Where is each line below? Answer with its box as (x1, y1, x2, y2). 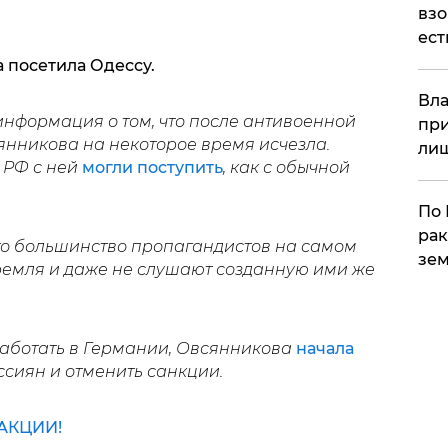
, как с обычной (222, 157, 350, 177)
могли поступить (81, 157, 223, 177)
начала (295, 338, 354, 358)
